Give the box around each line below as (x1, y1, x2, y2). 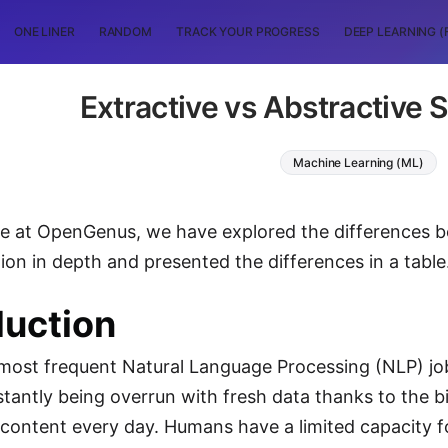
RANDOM (98, 24, 152, 39)
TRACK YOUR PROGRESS (176, 24, 320, 39)
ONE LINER (13, 24, 75, 39)
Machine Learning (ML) (293, 154, 424, 170)
